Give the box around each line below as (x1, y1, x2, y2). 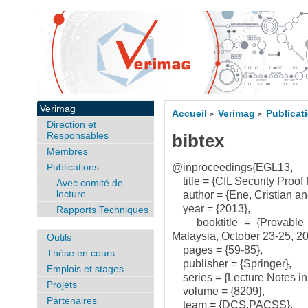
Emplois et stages (46, 263, 124, 274)
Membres (46, 146, 88, 157)
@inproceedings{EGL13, (172, 162, 294, 173)
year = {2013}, (172, 203, 251, 214)
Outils (46, 231, 71, 243)
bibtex (172, 131, 225, 151)
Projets (46, 278, 77, 290)
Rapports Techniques (56, 204, 148, 215)
